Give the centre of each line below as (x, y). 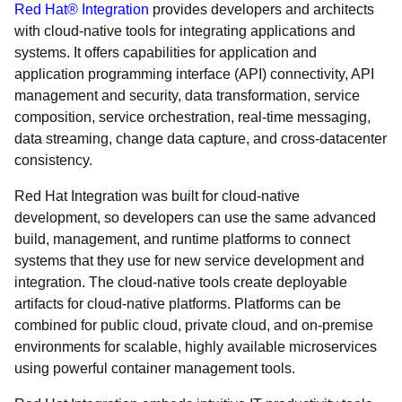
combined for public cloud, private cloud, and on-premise (194, 325)
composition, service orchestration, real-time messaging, (192, 117)
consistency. (55, 160)
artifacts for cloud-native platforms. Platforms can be (178, 304)
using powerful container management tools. (155, 368)
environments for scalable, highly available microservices (196, 347)
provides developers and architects (262, 9)
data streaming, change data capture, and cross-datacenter (201, 139)
